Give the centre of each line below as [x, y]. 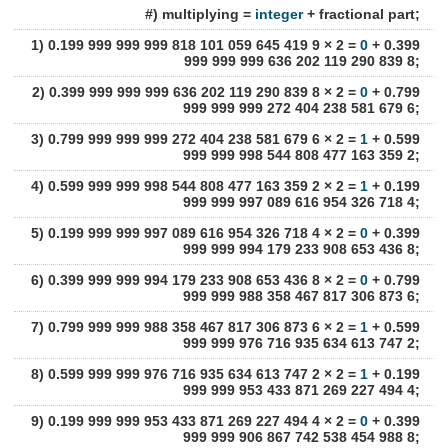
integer [278, 13]
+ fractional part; [361, 13]
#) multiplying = [199, 13]
